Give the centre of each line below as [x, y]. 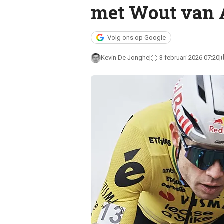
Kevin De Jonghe [125, 58]
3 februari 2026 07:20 [189, 58]
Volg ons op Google [136, 38]
